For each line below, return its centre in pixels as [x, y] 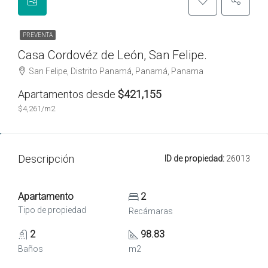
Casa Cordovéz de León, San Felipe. [112, 55]
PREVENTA [38, 35]
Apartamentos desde [68, 94]
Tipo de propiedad [52, 210]
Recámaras [150, 211]
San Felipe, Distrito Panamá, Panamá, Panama [116, 71]
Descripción [46, 159]
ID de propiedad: [194, 159]
